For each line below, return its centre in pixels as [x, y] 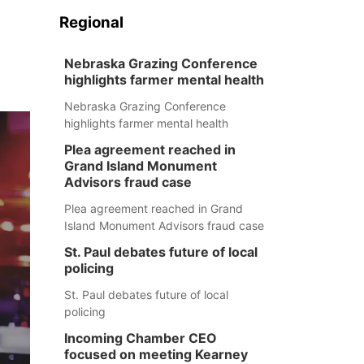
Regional [91, 22]
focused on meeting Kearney [156, 354]
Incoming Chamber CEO [140, 338]
